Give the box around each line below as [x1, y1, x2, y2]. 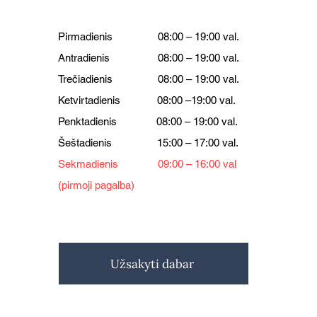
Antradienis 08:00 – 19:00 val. [57, 52, 239, 64]
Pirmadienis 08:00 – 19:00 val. [57, 30, 239, 42]
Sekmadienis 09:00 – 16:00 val [57, 158, 236, 170]
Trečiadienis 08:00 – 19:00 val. [57, 73, 239, 85]
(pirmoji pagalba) [57, 179, 134, 191]
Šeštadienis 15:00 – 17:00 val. [57, 137, 238, 149]
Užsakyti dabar [110, 255, 194, 272]
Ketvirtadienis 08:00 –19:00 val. [57, 94, 236, 106]
